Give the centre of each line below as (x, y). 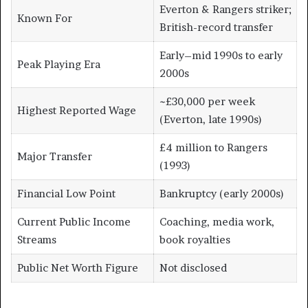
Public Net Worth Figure (77, 268)
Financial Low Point (66, 194)
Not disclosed (193, 268)
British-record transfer (216, 27)
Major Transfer (54, 157)
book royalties (195, 240)
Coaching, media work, (217, 222)
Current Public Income (74, 222)
